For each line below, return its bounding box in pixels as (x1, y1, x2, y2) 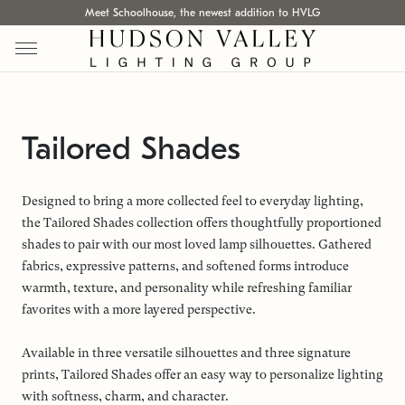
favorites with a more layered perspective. (22, 302, 256, 316)
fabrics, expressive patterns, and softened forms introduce (22, 259, 349, 273)
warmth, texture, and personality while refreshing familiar (22, 280, 352, 295)
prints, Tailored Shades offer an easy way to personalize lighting (22, 367, 383, 381)
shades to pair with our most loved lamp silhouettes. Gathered (22, 237, 372, 251)
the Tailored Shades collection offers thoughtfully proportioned (22, 215, 381, 230)
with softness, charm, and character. (22, 389, 229, 403)
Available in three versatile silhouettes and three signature (22, 345, 351, 360)
